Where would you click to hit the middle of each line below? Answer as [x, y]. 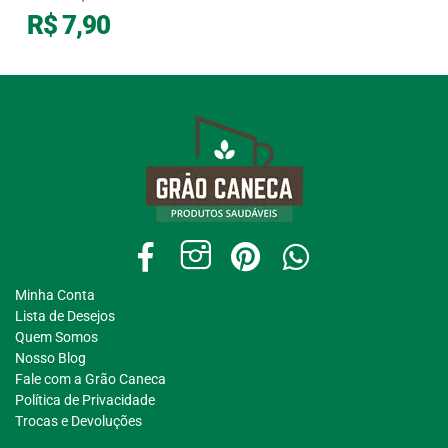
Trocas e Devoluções [78, 421]
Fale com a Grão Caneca [90, 379]
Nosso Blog [50, 358]
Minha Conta [55, 295]
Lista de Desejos [65, 316]
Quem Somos [56, 337]
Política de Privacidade [85, 400]
